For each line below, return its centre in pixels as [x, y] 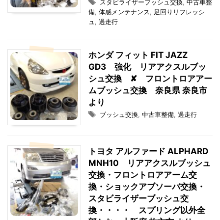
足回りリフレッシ [179, 12]
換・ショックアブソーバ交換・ [147, 187]
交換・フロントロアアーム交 [143, 175]
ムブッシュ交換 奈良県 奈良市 [148, 90]
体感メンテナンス [124, 12]
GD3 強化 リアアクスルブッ [147, 67]
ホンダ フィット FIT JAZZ [138, 55]
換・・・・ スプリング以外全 [147, 210]
